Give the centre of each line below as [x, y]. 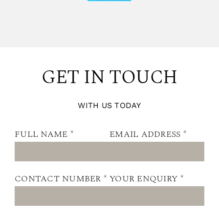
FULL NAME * [44, 134]
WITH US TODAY [109, 105]
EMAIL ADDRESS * [148, 134]
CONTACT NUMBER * [61, 178]
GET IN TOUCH [109, 77]
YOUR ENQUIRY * [146, 178]
